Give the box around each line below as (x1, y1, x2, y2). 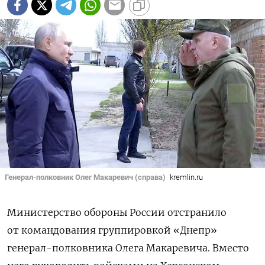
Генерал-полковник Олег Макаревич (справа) (5, 172, 166, 182)
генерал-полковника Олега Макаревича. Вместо (7, 242, 249, 254)
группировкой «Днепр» (98, 224, 217, 237)
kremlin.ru (169, 172, 203, 182)
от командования (7, 224, 98, 237)
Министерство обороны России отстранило (7, 206, 227, 219)
